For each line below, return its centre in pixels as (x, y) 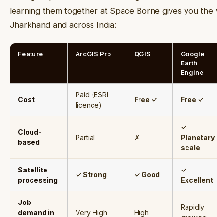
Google (193, 54)
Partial (85, 137)
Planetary (198, 137)
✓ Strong (91, 175)
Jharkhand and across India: (63, 25)
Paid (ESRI (92, 95)
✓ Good (147, 175)
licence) (89, 105)
